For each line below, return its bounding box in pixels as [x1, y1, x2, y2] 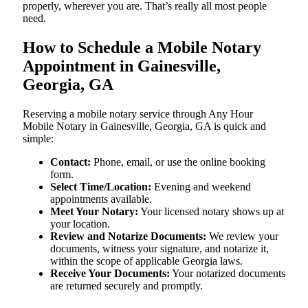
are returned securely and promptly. [50, 279, 203, 291]
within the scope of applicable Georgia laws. [50, 254, 243, 267]
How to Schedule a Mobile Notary [23, 38, 261, 56]
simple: [23, 132, 54, 144]
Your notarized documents [170, 267, 285, 279]
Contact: [50, 155, 91, 168]
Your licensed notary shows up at [138, 205, 284, 217]
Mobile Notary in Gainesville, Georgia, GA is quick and [23, 120, 266, 132]
